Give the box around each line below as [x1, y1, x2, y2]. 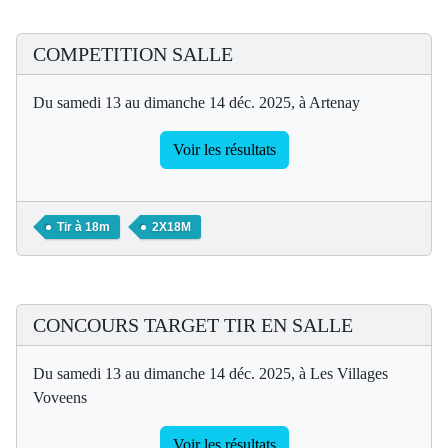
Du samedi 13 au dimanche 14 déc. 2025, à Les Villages [33, 364, 388, 382]
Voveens [33, 388, 87, 406]
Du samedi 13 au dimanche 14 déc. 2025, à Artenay [33, 93, 360, 111]
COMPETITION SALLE [33, 42, 233, 65]
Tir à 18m [57, 219, 110, 234]
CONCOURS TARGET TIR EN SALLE [33, 313, 353, 336]
